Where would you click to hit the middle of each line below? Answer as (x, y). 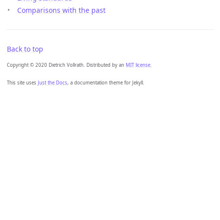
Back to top (25, 49)
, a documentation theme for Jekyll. (106, 83)
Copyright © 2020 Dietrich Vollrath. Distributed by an (66, 65)
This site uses (22, 83)
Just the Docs (53, 83)
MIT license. (139, 65)
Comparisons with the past (61, 10)
